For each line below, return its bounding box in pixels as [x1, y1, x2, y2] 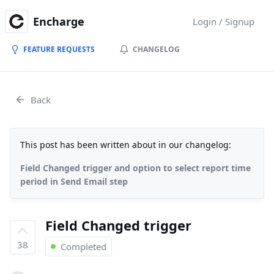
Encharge [33, 14, 84, 29]
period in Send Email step [20, 176, 128, 187]
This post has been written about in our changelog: [20, 139, 231, 150]
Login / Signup [193, 15, 254, 28]
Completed [61, 240, 106, 253]
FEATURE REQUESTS [23, 44, 95, 54]
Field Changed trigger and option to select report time [20, 162, 251, 174]
